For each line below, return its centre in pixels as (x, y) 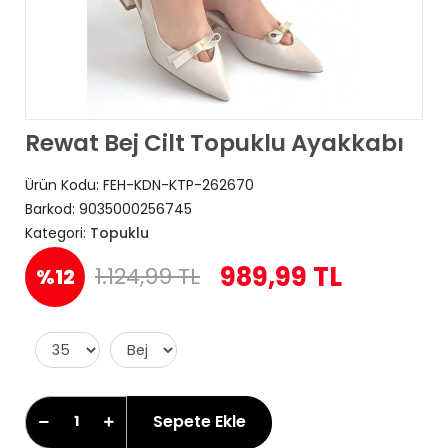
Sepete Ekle (199, 422)
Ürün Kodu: (64, 185)
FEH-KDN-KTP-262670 (178, 185)
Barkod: (52, 209)
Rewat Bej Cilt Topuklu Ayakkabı (214, 143)
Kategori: (57, 233)
